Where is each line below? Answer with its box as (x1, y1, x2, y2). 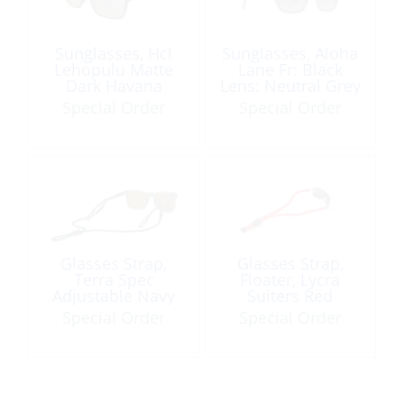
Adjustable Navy (52, 284, 176, 307)
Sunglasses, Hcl (55, 41, 173, 64)
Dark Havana (65, 74, 162, 96)
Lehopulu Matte (54, 58, 174, 80)
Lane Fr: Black (237, 58, 343, 80)
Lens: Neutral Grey (219, 74, 361, 96)
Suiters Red (247, 284, 334, 307)
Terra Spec (73, 268, 154, 290)
